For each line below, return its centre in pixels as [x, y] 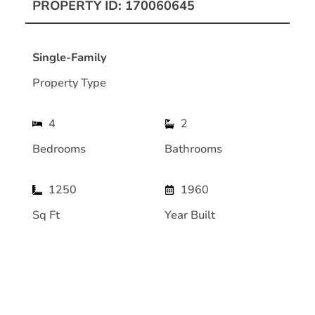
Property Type [69, 83]
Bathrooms [193, 149]
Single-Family [70, 57]
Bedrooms [59, 149]
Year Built [190, 215]
